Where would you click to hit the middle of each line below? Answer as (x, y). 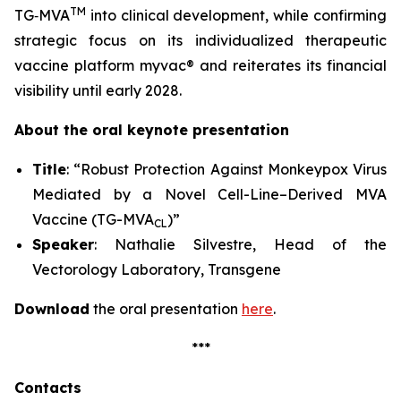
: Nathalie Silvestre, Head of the (240, 244)
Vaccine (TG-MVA (93, 219)
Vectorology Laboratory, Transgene (157, 269)
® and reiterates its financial (286, 65)
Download (52, 309)
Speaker (63, 244)
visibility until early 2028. (98, 90)
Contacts (48, 388)
